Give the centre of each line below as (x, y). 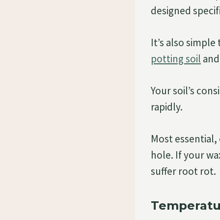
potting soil (176, 58)
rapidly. (167, 107)
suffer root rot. (183, 171)
